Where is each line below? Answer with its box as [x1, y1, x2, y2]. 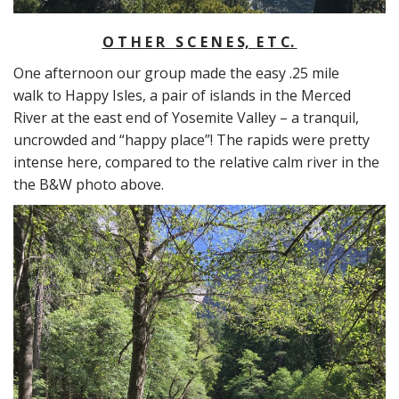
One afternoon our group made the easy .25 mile [13, 62, 339, 83]
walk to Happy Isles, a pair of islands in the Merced [13, 85, 351, 105]
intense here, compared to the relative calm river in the [13, 151, 379, 172]
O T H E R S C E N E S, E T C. [102, 31, 297, 52]
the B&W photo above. [13, 174, 164, 194]
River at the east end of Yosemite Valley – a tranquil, [13, 107, 359, 127]
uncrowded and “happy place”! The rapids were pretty [13, 129, 370, 150]
